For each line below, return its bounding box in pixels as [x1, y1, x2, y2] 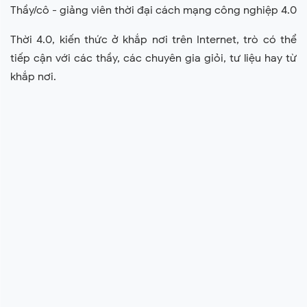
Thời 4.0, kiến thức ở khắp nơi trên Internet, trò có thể [10, 33, 297, 47]
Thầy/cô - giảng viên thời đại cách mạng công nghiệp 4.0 [10, 3, 297, 17]
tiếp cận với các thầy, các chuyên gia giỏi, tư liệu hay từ [10, 51, 297, 65]
